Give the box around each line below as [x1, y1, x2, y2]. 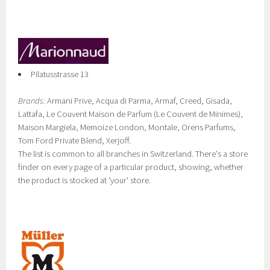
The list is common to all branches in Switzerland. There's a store [18, 148, 248, 159]
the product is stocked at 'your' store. [18, 175, 151, 186]
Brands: [18, 95, 46, 106]
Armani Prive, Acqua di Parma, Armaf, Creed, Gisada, [45, 95, 233, 106]
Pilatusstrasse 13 [31, 69, 89, 80]
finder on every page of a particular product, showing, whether [18, 162, 244, 172]
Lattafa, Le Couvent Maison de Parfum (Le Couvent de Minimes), [18, 108, 243, 119]
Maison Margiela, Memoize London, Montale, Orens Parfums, [18, 122, 236, 133]
